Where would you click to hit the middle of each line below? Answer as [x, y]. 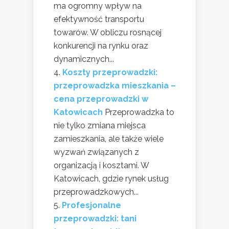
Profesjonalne [91, 205]
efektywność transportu [99, 19]
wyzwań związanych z [96, 152]
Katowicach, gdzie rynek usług [111, 178]
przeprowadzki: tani [95, 218]
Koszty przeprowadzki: [110, 72]
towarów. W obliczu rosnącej [108, 32]
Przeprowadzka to [140, 112]
